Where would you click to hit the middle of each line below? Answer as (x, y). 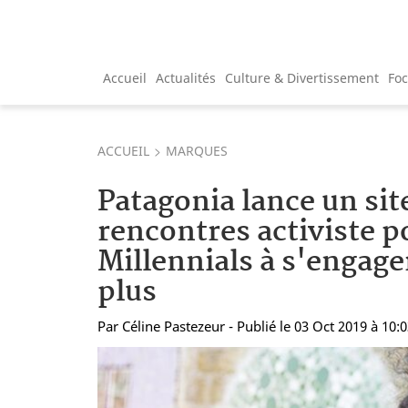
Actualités (186, 77)
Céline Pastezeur (173, 326)
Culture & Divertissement (302, 77)
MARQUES (197, 150)
